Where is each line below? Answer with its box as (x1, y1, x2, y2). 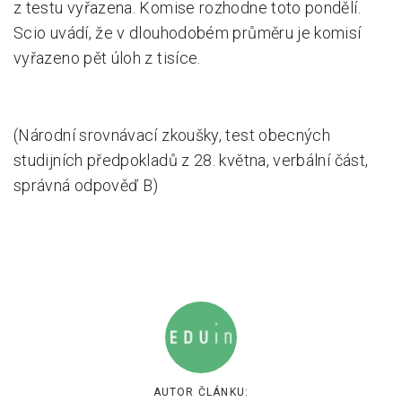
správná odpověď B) (13, 176, 159, 195)
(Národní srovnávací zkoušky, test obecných (13, 126, 331, 144)
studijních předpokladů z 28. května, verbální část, (13, 151, 369, 170)
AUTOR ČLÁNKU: (153, 386, 249, 398)
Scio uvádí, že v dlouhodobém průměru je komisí (13, 23, 362, 42)
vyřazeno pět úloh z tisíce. (13, 48, 201, 67)
